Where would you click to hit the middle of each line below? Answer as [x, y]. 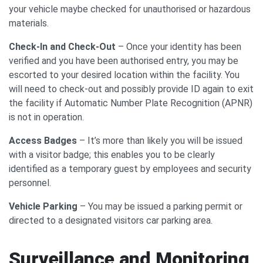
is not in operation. [46, 117]
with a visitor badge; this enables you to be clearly [112, 155]
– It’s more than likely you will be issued [161, 141]
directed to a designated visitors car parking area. [111, 220]
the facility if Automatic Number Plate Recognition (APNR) [131, 103]
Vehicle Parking [43, 206]
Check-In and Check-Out [63, 47]
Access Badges [44, 141]
